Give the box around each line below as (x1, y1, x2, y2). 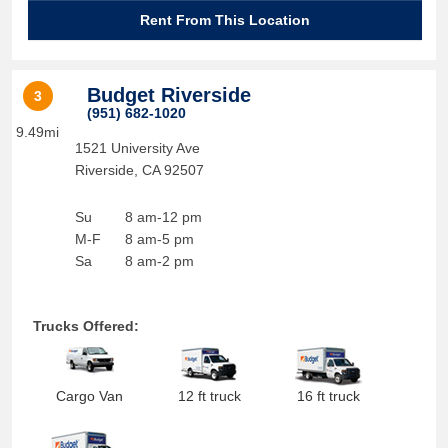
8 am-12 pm (124, 209, 202, 225)
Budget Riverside (86, 84, 251, 106)
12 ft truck (177, 388, 241, 404)
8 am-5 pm (124, 231, 194, 247)
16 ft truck (297, 388, 361, 404)
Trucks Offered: (32, 318, 139, 334)
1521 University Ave (74, 140, 200, 156)
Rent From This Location (140, 12, 310, 28)
